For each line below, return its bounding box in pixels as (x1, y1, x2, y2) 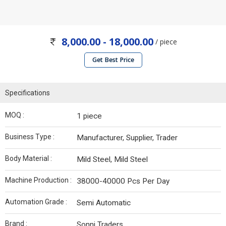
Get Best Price (92, 55, 134, 65)
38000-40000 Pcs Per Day (77, 177, 169, 186)
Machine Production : (5, 176, 72, 185)
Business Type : (5, 133, 54, 141)
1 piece (77, 111, 102, 121)
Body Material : (5, 154, 52, 163)
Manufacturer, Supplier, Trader (77, 133, 178, 143)
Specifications (5, 89, 50, 97)
